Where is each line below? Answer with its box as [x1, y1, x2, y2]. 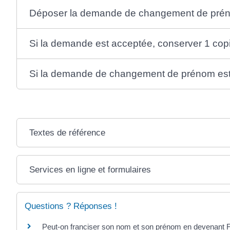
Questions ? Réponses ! [25, 201, 117, 211]
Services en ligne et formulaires [29, 164, 151, 175]
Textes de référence [29, 127, 105, 138]
